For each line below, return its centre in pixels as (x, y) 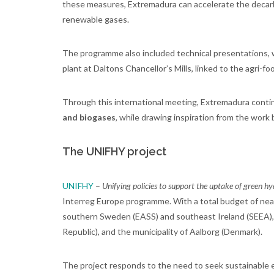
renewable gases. (96, 20)
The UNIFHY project (114, 152)
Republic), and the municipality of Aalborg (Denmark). (162, 232)
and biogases (89, 117)
